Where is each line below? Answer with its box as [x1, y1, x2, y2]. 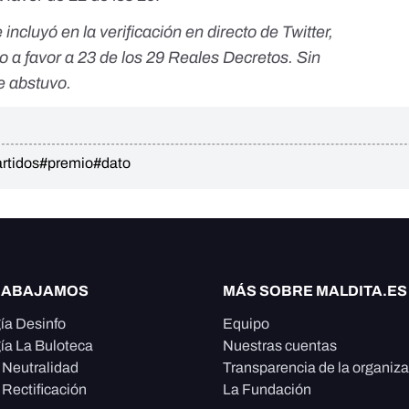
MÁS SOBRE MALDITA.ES [223, 283, 407, 299]
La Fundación [223, 382, 311, 398]
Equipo [223, 316, 269, 332]
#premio [39, 155, 93, 172]
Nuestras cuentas [223, 338, 337, 354]
